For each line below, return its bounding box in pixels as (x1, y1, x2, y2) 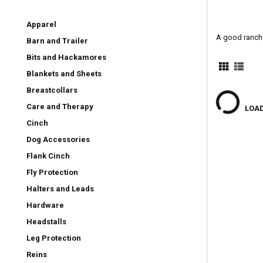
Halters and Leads (26, 184, 94, 194)
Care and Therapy (26, 102, 93, 112)
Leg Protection (26, 234, 81, 243)
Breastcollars (26, 86, 77, 95)
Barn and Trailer (26, 36, 88, 46)
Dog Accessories (26, 135, 90, 144)
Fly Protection (26, 168, 78, 177)
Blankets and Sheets (26, 69, 102, 79)
